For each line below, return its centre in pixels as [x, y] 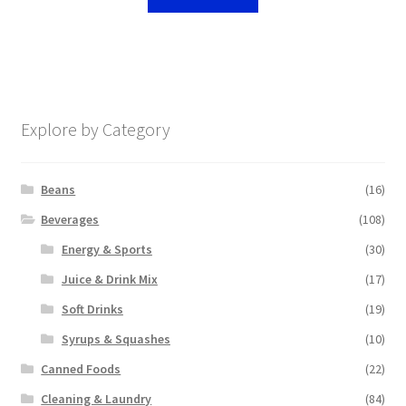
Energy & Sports [106, 249]
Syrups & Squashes [116, 338]
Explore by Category [95, 129]
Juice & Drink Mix [109, 279]
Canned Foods [81, 368]
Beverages [70, 219]
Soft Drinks [92, 309]
